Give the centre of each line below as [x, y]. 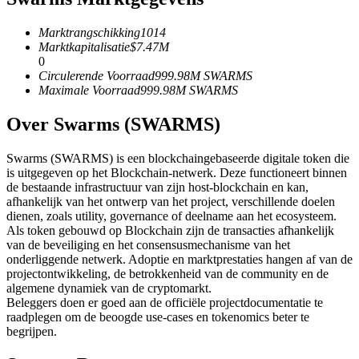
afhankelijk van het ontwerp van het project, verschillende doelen [171, 201]
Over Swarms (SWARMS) [113, 124]
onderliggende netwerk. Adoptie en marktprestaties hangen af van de [179, 259]
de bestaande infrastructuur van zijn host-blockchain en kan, [157, 187]
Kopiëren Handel [82, 181]
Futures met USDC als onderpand [124, 17]
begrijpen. [32, 331]
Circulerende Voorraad [97, 75]
